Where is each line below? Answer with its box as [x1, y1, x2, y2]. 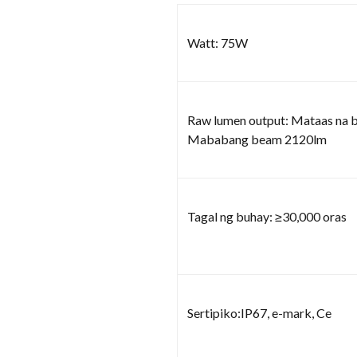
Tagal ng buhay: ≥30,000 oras [187, 208, 347, 224]
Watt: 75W [187, 34, 248, 50]
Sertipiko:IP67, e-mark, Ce [187, 304, 331, 320]
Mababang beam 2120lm [187, 131, 327, 147]
